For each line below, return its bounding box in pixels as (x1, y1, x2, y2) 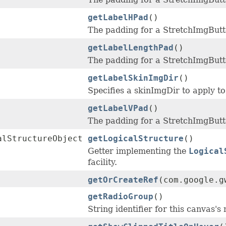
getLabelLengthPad (88, 43, 174, 53)
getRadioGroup (88, 192, 153, 202)
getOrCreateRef (88, 175, 158, 185)
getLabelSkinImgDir (88, 73, 179, 83)
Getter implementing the (88, 146, 189, 156)
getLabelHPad (88, 13, 148, 23)
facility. (88, 157, 117, 167)
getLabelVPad (88, 103, 148, 114)
